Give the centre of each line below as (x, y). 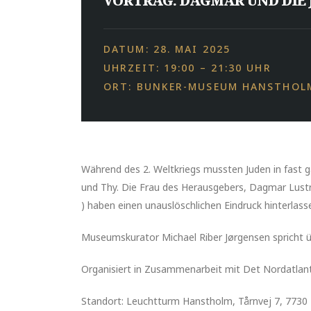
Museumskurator (120, 237)
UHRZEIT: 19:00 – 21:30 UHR (187, 67)
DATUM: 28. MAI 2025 (167, 49)
